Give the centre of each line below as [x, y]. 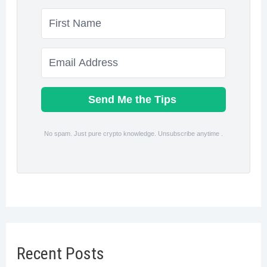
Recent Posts [60, 254]
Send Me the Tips [133, 100]
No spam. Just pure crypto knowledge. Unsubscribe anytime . [133, 134]
